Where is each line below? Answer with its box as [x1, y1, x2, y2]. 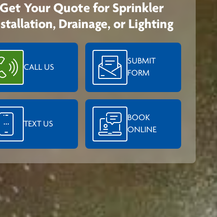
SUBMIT [127, 57, 155, 66]
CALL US [24, 62, 54, 72]
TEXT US [24, 119, 53, 129]
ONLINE [127, 125, 156, 135]
